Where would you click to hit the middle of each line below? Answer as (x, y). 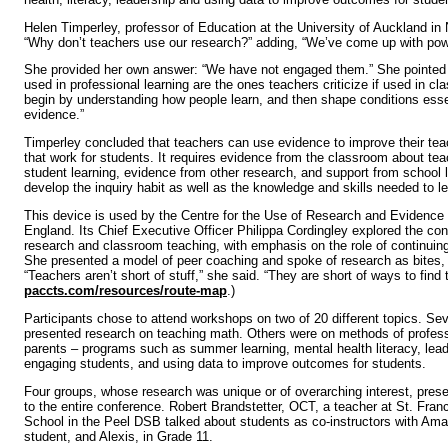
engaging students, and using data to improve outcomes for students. (225, 363)
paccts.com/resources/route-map (125, 290)
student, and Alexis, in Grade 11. (118, 436)
